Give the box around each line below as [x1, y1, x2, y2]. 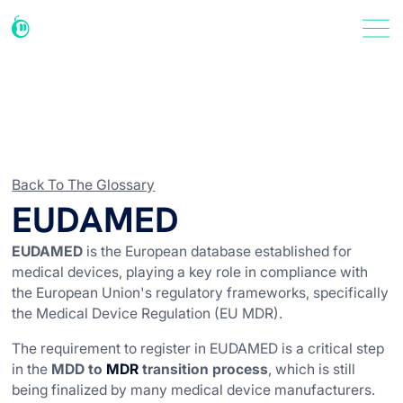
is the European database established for [83, 242, 353, 260]
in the [12, 360, 52, 378]
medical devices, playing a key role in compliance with [12, 263, 369, 281]
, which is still [268, 360, 356, 378]
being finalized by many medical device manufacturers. [12, 381, 376, 399]
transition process [139, 360, 269, 378]
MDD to [51, 360, 107, 378]
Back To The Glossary [12, 175, 156, 193]
